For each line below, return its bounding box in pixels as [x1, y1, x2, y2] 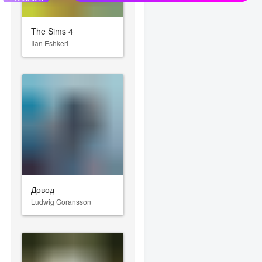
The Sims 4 [31, 25, 74, 37]
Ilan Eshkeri [31, 37, 69, 48]
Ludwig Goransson [31, 196, 92, 206]
